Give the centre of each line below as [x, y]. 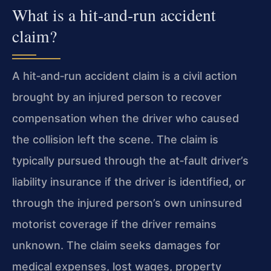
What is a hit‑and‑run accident [114, 15]
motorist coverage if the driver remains [114, 224]
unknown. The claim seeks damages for [116, 246]
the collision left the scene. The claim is [115, 140]
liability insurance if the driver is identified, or [129, 182]
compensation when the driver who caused [126, 119]
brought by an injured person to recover [117, 97]
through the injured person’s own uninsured [127, 203]
